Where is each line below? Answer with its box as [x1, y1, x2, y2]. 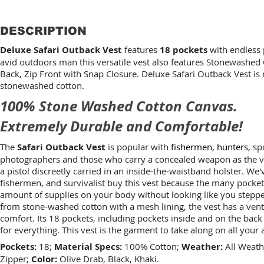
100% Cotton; [122, 240, 181, 253]
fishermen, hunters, [171, 141, 250, 153]
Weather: [181, 240, 223, 253]
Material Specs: [54, 240, 122, 253]
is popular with [105, 141, 171, 153]
